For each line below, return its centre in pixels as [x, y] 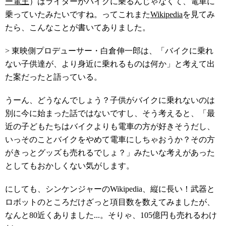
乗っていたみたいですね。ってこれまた [78, 14]
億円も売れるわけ [185, 215]
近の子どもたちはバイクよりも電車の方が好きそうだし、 [110, 126]
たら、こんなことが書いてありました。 [78, 27]
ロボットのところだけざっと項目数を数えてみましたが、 [110, 202]
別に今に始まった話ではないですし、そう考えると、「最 [110, 113]
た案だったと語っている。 [53, 77]
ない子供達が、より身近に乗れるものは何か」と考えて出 [110, 64]
